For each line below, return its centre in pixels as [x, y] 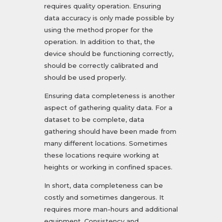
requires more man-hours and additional [111, 209]
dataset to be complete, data [94, 120]
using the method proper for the [99, 30]
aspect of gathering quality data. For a [108, 108]
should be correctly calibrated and [101, 66]
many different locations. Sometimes [106, 143]
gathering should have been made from [110, 132]
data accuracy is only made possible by [109, 18]
